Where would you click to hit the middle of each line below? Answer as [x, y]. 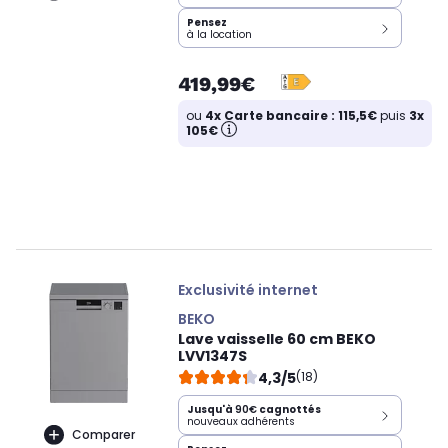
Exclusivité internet [248, 290]
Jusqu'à [211, 410]
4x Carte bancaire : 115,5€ [291, 115]
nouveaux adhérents [241, 422]
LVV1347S [212, 356]
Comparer [103, 434]
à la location [219, 34]
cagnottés [289, 410]
